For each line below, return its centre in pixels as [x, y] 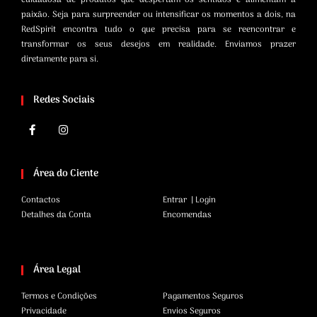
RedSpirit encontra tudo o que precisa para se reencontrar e [158, 29]
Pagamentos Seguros [203, 297]
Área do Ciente [66, 174]
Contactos [41, 201]
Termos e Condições [59, 297]
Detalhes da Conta [56, 215]
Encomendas [187, 215]
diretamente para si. [60, 59]
